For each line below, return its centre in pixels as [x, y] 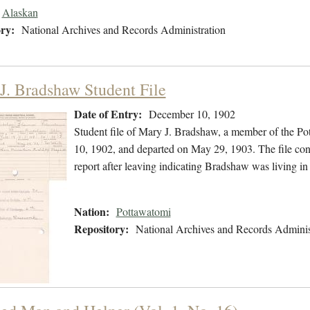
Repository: [101, 229]
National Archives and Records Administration [123, 30]
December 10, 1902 [192, 114]
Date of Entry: [108, 114]
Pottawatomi [143, 212]
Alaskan [20, 12]
